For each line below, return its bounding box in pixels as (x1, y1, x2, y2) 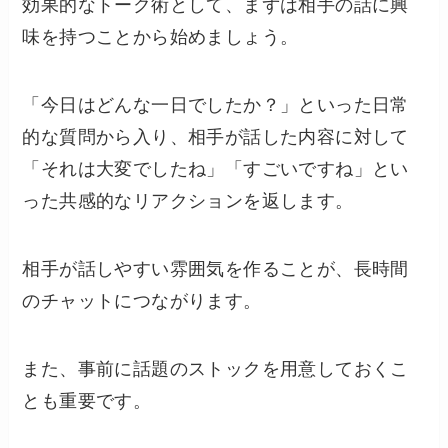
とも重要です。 (22, 390, 152, 411)
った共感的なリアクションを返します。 (22, 190, 354, 211)
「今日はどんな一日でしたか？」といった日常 (22, 94, 409, 115)
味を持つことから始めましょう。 (22, 27, 299, 48)
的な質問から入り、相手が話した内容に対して (22, 126, 409, 147)
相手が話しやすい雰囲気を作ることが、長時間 (22, 258, 409, 279)
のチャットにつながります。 (22, 290, 262, 311)
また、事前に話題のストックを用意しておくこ (22, 358, 409, 379)
